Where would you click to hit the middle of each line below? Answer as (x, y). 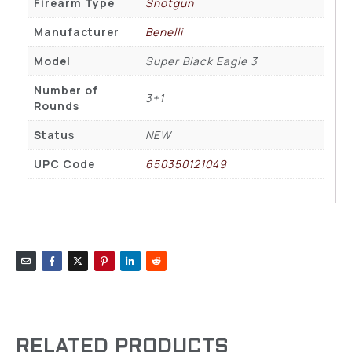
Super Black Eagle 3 (202, 61)
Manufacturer (77, 32)
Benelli (165, 32)
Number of (66, 90)
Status (55, 135)
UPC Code (65, 164)
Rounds (57, 106)
